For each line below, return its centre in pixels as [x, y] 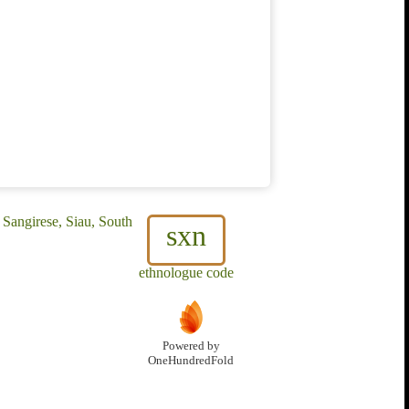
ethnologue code [186, 273]
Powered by [191, 346]
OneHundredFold [191, 361]
